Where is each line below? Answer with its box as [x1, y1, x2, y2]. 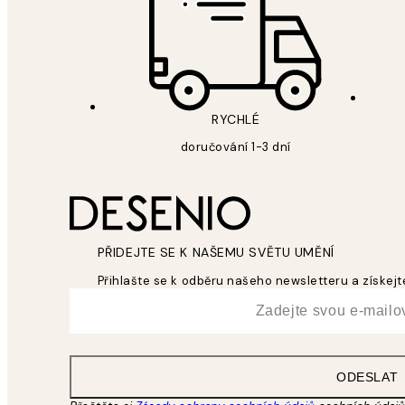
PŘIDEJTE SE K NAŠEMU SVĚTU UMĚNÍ [97, 243, 334, 260]
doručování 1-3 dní [180, 138, 291, 155]
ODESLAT [336, 369, 399, 384]
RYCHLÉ [212, 110, 260, 127]
